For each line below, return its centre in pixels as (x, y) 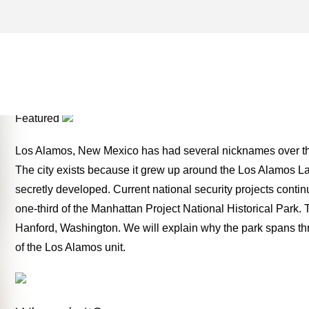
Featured (39, 118)
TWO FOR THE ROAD (131, 79)
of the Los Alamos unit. (71, 247)
